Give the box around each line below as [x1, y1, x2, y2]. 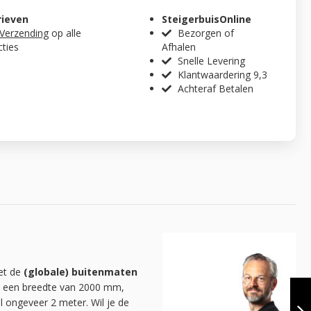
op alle [49, 26, 81, 40]
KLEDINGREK [217, 276, 272, 289]
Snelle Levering [178, 54, 246, 68]
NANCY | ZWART [217, 289, 292, 301]
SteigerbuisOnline [162, 12, 252, 26]
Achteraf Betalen [178, 82, 254, 96]
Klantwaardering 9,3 [178, 68, 268, 82]
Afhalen [162, 40, 196, 54]
